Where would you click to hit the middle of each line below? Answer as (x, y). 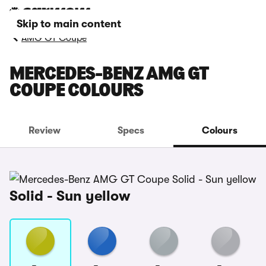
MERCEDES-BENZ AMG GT (109, 75)
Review (45, 131)
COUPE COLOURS (76, 91)
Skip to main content (69, 24)
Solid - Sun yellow (70, 196)
